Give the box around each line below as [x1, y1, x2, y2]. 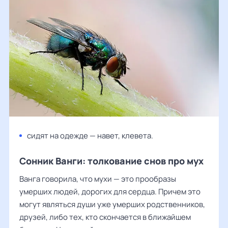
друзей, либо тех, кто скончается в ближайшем [19, 211, 191, 222]
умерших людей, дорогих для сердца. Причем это [19, 186, 201, 197]
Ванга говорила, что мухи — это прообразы [19, 173, 176, 184]
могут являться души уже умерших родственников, [19, 198, 205, 210]
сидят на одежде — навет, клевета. [27, 130, 153, 141]
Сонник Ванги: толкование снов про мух [19, 154, 204, 167]
